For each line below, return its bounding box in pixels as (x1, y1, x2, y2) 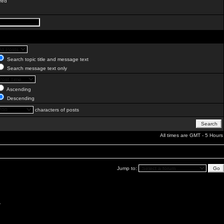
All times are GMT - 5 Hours (160, 132, 223, 138)
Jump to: (117, 165, 138, 171)
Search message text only (5, 65, 67, 71)
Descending (5, 95, 34, 101)
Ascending (5, 86, 31, 92)
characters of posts (33, 107, 79, 112)
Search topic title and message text (5, 56, 88, 62)
